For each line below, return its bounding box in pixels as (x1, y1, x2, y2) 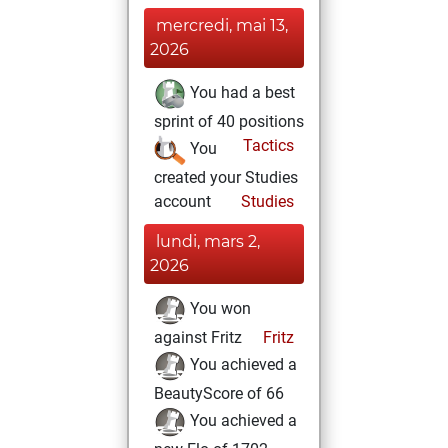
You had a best (186, 83, 295, 103)
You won (186, 299, 251, 319)
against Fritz (154, 328, 242, 347)
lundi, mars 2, (156, 232, 260, 251)
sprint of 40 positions (154, 112, 304, 131)
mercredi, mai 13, (156, 16, 288, 35)
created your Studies (154, 168, 298, 187)
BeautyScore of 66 (154, 384, 284, 403)
